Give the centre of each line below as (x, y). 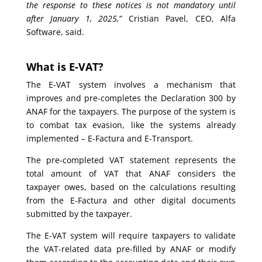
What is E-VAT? (65, 66)
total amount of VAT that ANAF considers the (131, 173)
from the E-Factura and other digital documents (131, 200)
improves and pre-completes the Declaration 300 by (131, 98)
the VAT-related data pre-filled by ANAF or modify (131, 249)
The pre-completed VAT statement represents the (131, 160)
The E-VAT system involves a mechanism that (131, 84)
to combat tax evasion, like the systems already (131, 125)
